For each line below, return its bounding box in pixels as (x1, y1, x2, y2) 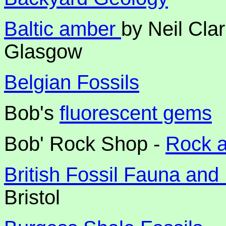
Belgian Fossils (4, 71, 139, 93)
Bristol (4, 186, 60, 208)
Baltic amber (4, 18, 121, 40)
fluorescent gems (60, 102, 212, 124)
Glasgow (4, 40, 82, 63)
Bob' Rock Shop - (4, 133, 165, 155)
